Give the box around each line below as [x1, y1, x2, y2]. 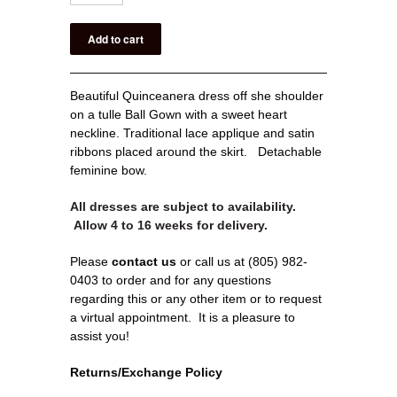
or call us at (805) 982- [176, 253, 307, 269]
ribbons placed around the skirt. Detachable [70, 144, 322, 159]
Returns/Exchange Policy [70, 364, 222, 379]
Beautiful [70, 88, 122, 103]
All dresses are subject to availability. [70, 198, 296, 214]
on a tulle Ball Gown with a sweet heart [70, 106, 287, 121]
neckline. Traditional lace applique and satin [70, 125, 315, 140]
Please [70, 253, 108, 269]
